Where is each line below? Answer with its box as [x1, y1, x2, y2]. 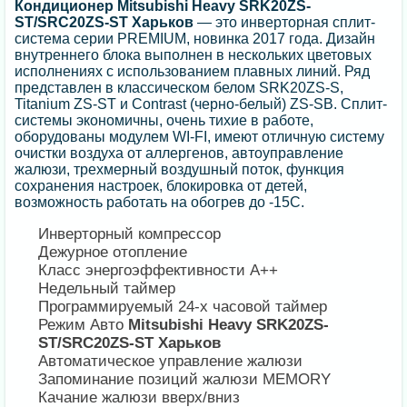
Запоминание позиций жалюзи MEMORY [38, 371, 332, 389]
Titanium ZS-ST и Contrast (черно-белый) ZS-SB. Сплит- [15, 96, 388, 113]
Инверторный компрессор [38, 225, 222, 243]
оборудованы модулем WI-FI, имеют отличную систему [15, 129, 385, 145]
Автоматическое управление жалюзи [38, 352, 303, 371]
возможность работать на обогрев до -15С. [15, 194, 305, 211]
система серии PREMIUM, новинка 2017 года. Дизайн [15, 31, 376, 47]
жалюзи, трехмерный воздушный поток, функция [15, 162, 345, 178]
